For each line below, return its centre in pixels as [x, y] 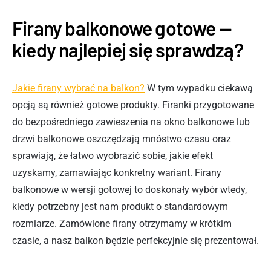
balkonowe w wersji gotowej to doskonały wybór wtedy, [129, 189]
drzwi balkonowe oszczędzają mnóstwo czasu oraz [122, 139]
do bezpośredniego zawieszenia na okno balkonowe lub [131, 122]
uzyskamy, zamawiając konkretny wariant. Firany [117, 172]
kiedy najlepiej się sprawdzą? [128, 49]
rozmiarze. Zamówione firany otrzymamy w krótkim [122, 223]
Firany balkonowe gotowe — [122, 28]
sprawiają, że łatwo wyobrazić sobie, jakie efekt [113, 155]
